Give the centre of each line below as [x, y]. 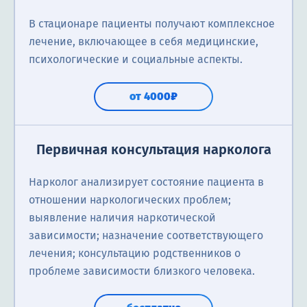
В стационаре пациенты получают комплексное [152, 24]
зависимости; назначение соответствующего [146, 236]
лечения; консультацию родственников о [135, 254]
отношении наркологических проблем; [130, 200]
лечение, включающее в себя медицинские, [144, 42]
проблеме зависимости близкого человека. [142, 271]
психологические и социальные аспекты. [136, 60]
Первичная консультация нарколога [153, 150]
